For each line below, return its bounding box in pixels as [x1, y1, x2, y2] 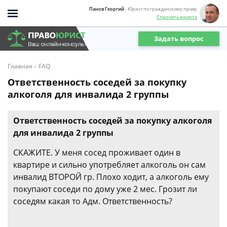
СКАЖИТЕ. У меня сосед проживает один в [13, 147, 180, 158]
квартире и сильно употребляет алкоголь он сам [13, 159, 206, 170]
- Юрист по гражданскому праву [125, 5, 197, 12]
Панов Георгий [89, 5, 124, 12]
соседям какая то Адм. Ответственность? [13, 196, 172, 207]
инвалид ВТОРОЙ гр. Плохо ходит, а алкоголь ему [13, 171, 209, 182]
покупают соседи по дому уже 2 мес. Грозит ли [13, 183, 197, 195]
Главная [8, 62, 32, 70]
